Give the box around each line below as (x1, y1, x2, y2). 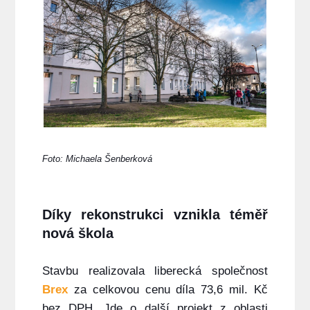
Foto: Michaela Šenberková (42, 154, 152, 165)
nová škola (42, 226, 113, 241)
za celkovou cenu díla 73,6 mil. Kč (67, 283, 268, 297)
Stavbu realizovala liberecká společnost (42, 264, 268, 278)
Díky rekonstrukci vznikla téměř (42, 207, 268, 223)
